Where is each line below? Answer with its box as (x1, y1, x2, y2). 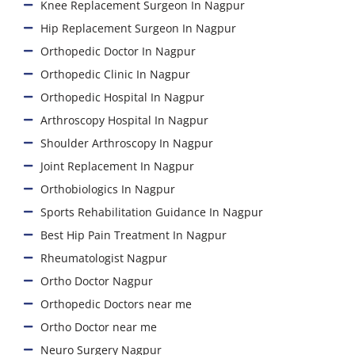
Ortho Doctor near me (40, 319, 158, 334)
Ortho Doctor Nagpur (40, 273, 154, 288)
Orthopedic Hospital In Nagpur (40, 89, 205, 105)
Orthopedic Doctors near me (40, 296, 193, 311)
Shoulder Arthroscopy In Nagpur (40, 135, 214, 151)
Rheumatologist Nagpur (40, 250, 168, 265)
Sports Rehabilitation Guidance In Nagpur (40, 204, 264, 219)
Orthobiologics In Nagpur (40, 181, 176, 197)
